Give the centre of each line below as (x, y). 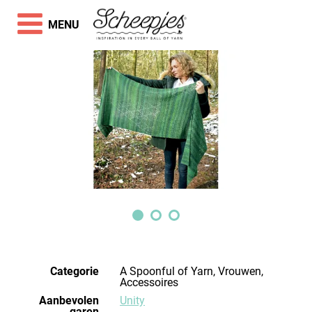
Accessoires (149, 282)
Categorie (75, 271)
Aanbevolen (69, 301)
